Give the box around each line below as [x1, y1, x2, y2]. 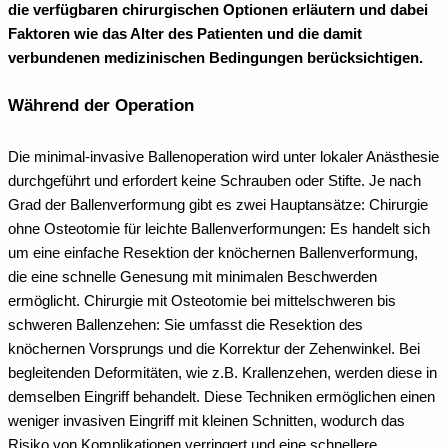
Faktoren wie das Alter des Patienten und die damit [8, 25, 362, 42]
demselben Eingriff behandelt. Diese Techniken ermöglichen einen [8, 389, 435, 406]
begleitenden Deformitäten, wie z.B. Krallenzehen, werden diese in [8, 365, 437, 382]
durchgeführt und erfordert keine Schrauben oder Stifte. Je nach [8, 173, 421, 190]
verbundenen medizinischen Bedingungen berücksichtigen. [8, 49, 423, 66]
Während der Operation [8, 95, 194, 115]
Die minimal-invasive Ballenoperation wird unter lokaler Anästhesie [8, 149, 439, 166]
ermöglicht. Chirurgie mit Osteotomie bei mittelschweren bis [8, 293, 396, 310]
